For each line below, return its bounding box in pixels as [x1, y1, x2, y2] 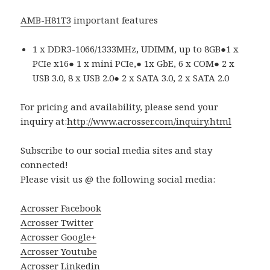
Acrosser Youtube [20, 245, 98, 257]
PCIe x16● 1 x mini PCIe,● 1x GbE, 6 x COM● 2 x [33, 57, 235, 69]
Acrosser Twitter [20, 216, 94, 228]
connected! [20, 158, 69, 171]
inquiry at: [20, 115, 67, 127]
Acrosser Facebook [20, 201, 102, 214]
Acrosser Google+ [20, 230, 97, 243]
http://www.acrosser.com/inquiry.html [67, 115, 232, 127]
